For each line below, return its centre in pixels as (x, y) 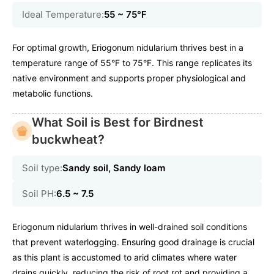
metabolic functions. (53, 94)
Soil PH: (39, 194)
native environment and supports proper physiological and (129, 78)
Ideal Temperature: (63, 15)
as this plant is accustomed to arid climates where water (124, 257)
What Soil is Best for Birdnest (118, 123)
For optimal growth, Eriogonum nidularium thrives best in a (128, 48)
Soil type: (42, 168)
